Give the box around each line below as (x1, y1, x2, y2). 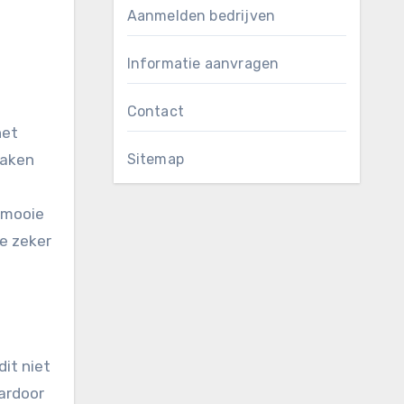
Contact (126, 103, 184, 120)
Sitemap (126, 151, 184, 168)
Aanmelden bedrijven (126, 7, 276, 24)
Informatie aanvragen (126, 55, 280, 72)
